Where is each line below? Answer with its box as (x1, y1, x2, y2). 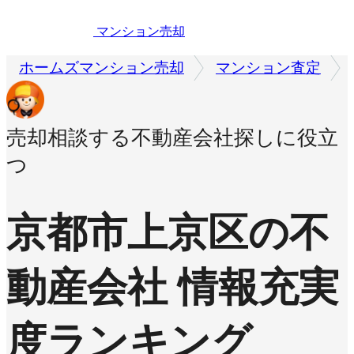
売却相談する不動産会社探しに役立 (6, 126, 338, 150)
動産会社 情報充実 (6, 265, 339, 311)
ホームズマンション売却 (19, 59, 184, 77)
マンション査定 (216, 59, 321, 77)
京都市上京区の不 (6, 210, 330, 256)
